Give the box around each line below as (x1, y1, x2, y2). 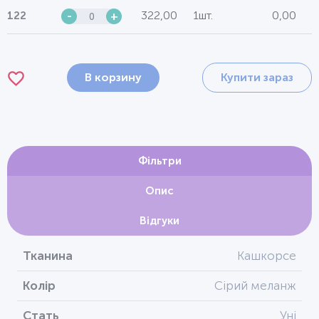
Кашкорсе (237, 248, 296, 263)
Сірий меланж (214, 278, 296, 293)
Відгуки (140, 214, 179, 227)
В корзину (85, 70, 142, 84)
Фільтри (137, 154, 182, 167)
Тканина (23, 248, 73, 263)
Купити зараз (221, 70, 293, 84)
